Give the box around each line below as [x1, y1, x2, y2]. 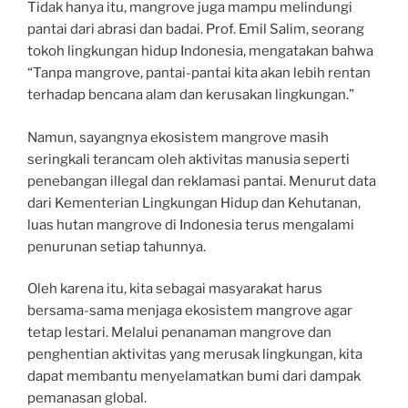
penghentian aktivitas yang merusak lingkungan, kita [27, 346, 362, 362]
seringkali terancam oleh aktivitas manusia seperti [27, 150, 350, 168]
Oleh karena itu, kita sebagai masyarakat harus [27, 280, 322, 297]
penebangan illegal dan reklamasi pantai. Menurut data [27, 172, 376, 189]
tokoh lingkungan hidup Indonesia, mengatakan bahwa [27, 43, 373, 59]
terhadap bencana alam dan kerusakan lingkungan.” [27, 87, 354, 103]
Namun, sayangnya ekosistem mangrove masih [27, 128, 329, 146]
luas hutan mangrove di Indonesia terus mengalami [27, 216, 354, 233]
